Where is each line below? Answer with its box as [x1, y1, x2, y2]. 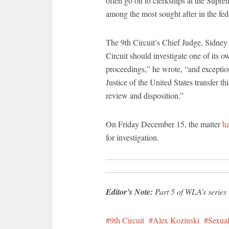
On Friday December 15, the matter [106, 119, 222, 129]
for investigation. [106, 132, 159, 143]
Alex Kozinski [153, 215, 199, 225]
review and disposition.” [106, 90, 184, 101]
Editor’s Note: [106, 186, 153, 197]
